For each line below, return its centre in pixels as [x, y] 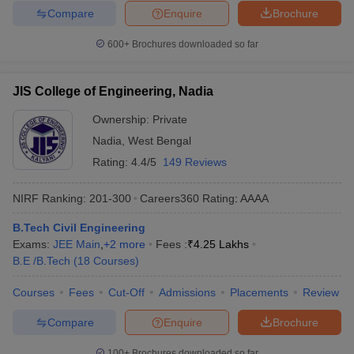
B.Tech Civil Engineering [79, 228]
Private [170, 119]
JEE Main [77, 244]
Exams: [33, 244]
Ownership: [122, 119]
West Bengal [160, 141]
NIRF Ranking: [49, 198]
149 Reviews [195, 162]
